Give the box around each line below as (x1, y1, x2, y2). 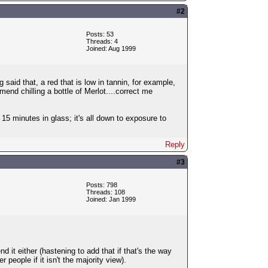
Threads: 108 (86, 188, 125, 196)
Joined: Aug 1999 (86, 44, 136, 52)
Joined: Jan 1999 (86, 195, 136, 203)
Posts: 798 (86, 181, 117, 188)
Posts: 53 (86, 30, 114, 38)
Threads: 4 (86, 37, 118, 45)
